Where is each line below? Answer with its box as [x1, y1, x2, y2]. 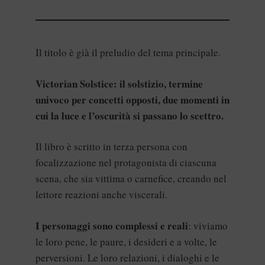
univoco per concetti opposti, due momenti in [35, 92, 230, 107]
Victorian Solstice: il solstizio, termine [35, 76, 203, 91]
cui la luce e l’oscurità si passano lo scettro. [35, 108, 224, 123]
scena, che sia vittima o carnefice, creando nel [35, 172, 227, 186]
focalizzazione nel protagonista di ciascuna [35, 156, 216, 170]
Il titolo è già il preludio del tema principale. [35, 46, 221, 60]
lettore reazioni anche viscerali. [35, 188, 167, 202]
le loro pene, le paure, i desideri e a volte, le [35, 234, 217, 248]
